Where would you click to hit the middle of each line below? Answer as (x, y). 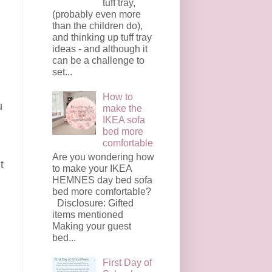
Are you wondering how (103, 157)
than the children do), (97, 25)
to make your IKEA (92, 168)
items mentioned (88, 214)
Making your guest (92, 226)
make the (123, 109)
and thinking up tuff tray (102, 37)
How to (118, 97)
